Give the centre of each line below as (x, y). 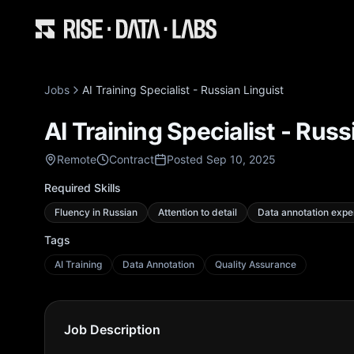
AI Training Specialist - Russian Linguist (183, 90)
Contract (132, 159)
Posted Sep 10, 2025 (221, 159)
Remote (77, 159)
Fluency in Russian (96, 212)
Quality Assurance (256, 264)
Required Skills (83, 188)
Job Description (112, 330)
